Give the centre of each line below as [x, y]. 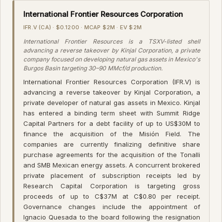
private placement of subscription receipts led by [112, 175]
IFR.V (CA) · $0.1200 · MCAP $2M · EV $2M [83, 27]
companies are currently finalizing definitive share [112, 144]
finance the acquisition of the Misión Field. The [112, 134]
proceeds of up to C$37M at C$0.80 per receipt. [112, 196]
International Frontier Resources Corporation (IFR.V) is [112, 82]
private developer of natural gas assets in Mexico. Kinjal [112, 102]
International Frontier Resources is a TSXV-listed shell [112, 41]
